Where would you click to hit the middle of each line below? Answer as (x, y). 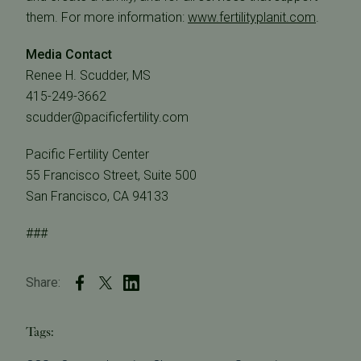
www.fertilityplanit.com (252, 17)
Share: (43, 282)
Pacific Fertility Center (87, 154)
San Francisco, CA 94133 (97, 196)
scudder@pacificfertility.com (107, 117)
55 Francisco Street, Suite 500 (111, 175)
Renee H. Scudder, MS (88, 75)
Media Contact (69, 54)
